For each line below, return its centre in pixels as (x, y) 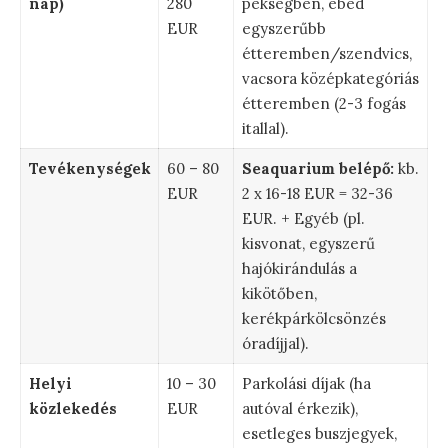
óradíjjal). (275, 343)
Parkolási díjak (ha (306, 383)
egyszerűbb (283, 28)
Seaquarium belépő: (317, 168)
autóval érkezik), (299, 408)
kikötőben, (279, 293)
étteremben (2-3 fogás (323, 103)
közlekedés (72, 408)
